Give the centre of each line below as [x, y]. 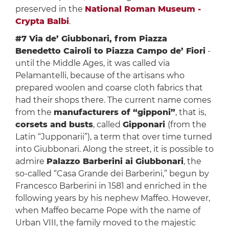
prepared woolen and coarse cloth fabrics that [109, 88]
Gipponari [145, 125]
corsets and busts [54, 125]
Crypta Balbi [42, 21]
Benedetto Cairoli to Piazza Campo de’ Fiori [110, 51]
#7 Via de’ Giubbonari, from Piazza [91, 39]
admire [31, 162]
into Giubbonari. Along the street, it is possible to [114, 149]
